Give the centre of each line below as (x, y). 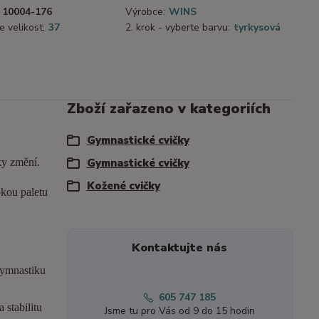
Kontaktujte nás (180, 248)
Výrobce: (145, 12)
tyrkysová (257, 28)
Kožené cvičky (123, 186)
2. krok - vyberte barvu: (178, 28)
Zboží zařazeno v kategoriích (168, 109)
